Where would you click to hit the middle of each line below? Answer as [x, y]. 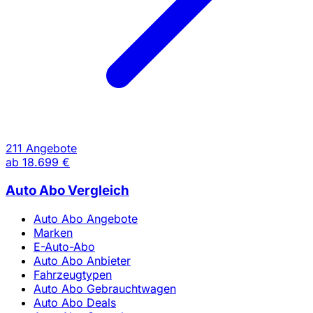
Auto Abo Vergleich [67, 191]
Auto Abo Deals [75, 302]
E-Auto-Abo [64, 246]
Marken [53, 232]
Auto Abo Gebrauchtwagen [105, 288]
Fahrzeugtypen [73, 274]
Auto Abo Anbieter [82, 260]
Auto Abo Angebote [86, 218]
